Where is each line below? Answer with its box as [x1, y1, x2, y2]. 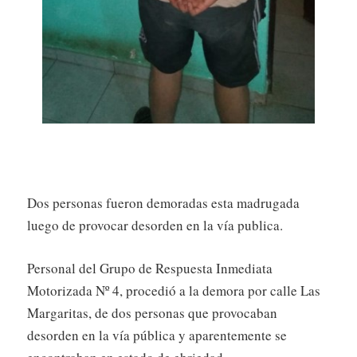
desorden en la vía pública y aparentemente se [27, 325, 287, 344]
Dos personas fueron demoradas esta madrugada [27, 194, 300, 213]
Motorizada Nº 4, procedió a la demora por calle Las [27, 280, 320, 300]
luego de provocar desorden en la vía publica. [27, 216, 283, 235]
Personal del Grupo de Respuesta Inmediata [27, 258, 273, 277]
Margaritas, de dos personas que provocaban [27, 303, 277, 322]
